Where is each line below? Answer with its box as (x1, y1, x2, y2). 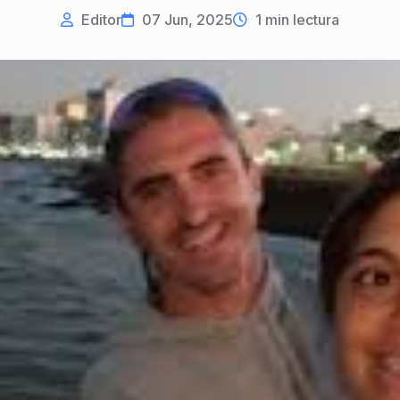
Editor (78, 11, 121, 29)
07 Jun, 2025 (138, 11, 233, 29)
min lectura (262, 11, 339, 29)
